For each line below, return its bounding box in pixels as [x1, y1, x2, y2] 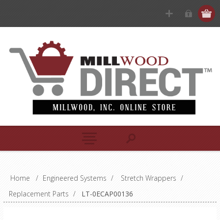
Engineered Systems [42, 173, 107, 183]
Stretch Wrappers [120, 173, 176, 183]
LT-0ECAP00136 [81, 189, 133, 198]
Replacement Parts [8, 189, 69, 198]
